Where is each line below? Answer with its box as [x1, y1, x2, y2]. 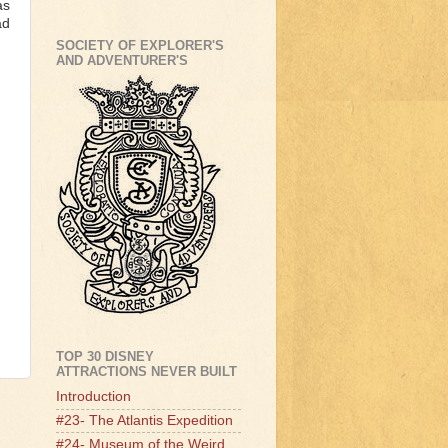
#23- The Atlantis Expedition [56, 412, 233, 428]
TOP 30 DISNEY [56, 349, 154, 365]
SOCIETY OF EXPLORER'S [56, 37, 224, 53]
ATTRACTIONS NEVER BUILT [56, 364, 237, 380]
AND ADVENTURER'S [56, 52, 188, 68]
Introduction [56, 389, 131, 405]
